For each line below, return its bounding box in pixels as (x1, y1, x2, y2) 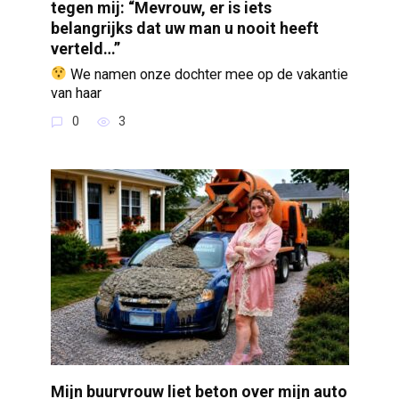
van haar (50, 84, 102, 102)
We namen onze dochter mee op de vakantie (66, 65, 348, 83)
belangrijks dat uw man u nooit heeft (50, 18, 319, 37)
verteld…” (50, 38, 120, 58)
